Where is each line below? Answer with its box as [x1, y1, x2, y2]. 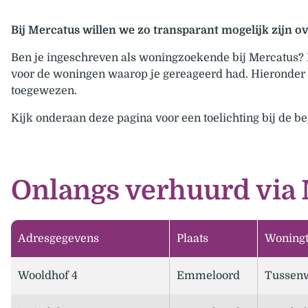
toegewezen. [11, 85, 77, 97]
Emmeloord [177, 269, 240, 283]
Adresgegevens [18, 232, 99, 245]
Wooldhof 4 [18, 269, 78, 283]
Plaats [177, 232, 208, 245]
